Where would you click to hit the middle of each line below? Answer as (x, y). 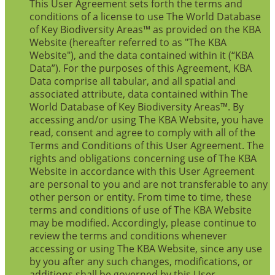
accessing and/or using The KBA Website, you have (146, 120)
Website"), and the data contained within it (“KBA (141, 55)
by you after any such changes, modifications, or (141, 261)
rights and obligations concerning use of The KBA (143, 158)
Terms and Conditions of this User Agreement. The (147, 145)
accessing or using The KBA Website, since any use (146, 249)
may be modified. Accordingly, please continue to (143, 223)
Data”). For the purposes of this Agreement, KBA (141, 68)
